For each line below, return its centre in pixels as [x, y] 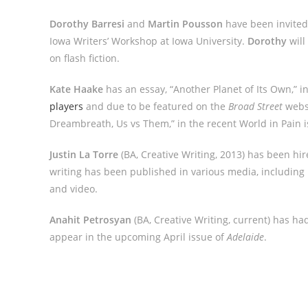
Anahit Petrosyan [92, 220]
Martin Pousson [187, 24]
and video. [74, 189]
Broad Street [257, 106]
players [68, 106]
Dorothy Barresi [88, 24]
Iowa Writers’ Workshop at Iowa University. [148, 41]
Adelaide [245, 237]
